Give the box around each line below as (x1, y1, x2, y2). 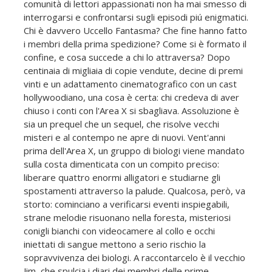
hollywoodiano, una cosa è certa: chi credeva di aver (24, 90, 239, 103)
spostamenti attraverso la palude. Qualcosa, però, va (24, 184, 245, 197)
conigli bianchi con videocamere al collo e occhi (24, 224, 215, 237)
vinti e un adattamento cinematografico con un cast (24, 77, 237, 90)
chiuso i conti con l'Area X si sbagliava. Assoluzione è (24, 104, 239, 117)
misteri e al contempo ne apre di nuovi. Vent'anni (24, 131, 225, 143)
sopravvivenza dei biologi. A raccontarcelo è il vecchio (24, 251, 245, 263)
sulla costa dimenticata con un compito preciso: (24, 157, 219, 170)
